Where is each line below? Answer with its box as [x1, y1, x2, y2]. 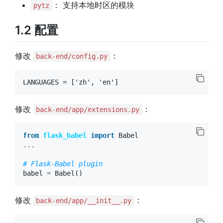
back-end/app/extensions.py [36, 106, 140, 114]
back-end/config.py [36, 52, 108, 61]
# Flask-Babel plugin [23, 160, 103, 168]
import [91, 131, 114, 140]
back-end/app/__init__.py [36, 197, 132, 205]
